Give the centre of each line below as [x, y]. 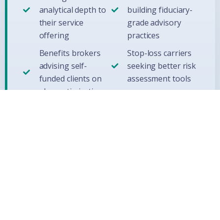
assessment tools [159, 78]
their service [61, 22]
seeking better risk [162, 66]
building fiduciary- [160, 10]
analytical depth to [72, 10]
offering [54, 35]
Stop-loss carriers [160, 53]
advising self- [63, 66]
